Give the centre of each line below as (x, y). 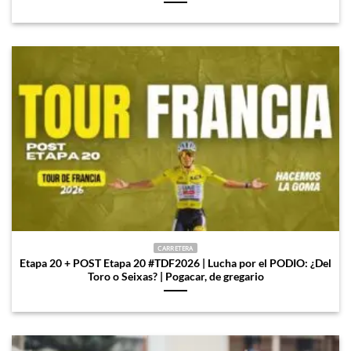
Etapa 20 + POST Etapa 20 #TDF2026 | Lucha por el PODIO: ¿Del (175, 263)
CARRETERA (175, 248)
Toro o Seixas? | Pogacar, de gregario (175, 276)
